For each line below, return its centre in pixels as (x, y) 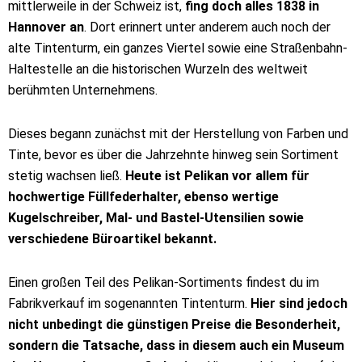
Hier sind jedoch (299, 303)
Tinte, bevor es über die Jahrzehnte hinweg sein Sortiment (173, 155)
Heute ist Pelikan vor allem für (217, 176)
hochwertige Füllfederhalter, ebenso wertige (143, 197)
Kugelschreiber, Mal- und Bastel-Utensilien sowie (156, 218)
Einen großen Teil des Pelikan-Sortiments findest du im (164, 282)
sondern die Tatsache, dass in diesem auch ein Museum (176, 345)
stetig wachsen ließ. (67, 176)
